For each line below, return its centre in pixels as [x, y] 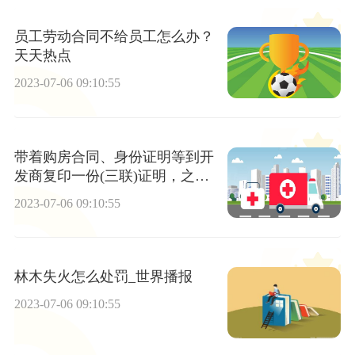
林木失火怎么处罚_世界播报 [103, 276]
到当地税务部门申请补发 [92, 195]
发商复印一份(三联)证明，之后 [111, 176]
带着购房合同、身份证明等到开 [114, 157]
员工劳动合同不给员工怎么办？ [114, 37]
